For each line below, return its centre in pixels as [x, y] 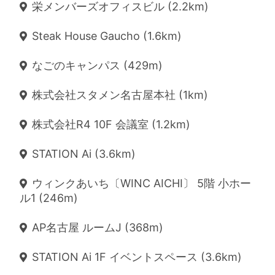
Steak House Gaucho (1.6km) [107, 36]
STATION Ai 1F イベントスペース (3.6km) [137, 257]
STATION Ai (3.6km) [84, 154]
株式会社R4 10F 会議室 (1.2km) [111, 124]
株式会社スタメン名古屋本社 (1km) [120, 95]
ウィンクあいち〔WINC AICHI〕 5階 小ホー [141, 183]
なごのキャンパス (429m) [97, 65]
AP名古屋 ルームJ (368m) [98, 227]
